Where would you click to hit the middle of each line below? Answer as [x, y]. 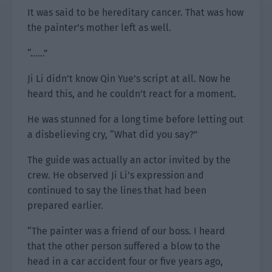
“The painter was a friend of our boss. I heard [126, 231]
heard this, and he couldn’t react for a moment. [132, 94]
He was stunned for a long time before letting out [135, 119]
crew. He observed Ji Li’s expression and [116, 175]
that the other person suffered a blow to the [124, 246]
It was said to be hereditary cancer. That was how [135, 12]
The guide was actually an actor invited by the [129, 160]
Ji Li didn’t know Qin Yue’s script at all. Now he [129, 79]
